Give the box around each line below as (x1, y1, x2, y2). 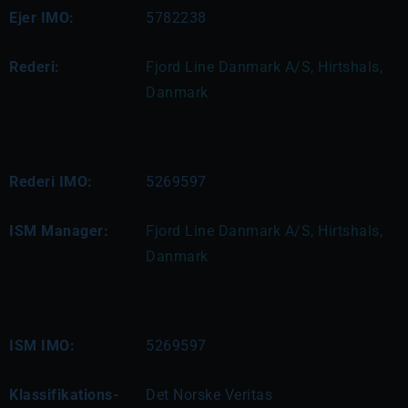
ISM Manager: (9, 221, 108, 240)
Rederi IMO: (9, 172, 93, 190)
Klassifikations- (9, 385, 118, 403)
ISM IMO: (9, 336, 75, 354)
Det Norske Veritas (146, 385, 272, 403)
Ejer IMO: (9, 8, 75, 26)
